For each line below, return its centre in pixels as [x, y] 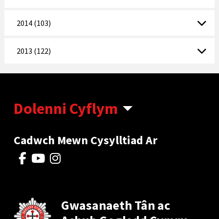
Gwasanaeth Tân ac [116, 205]
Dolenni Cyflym [66, 108]
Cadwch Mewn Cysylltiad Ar [86, 140]
